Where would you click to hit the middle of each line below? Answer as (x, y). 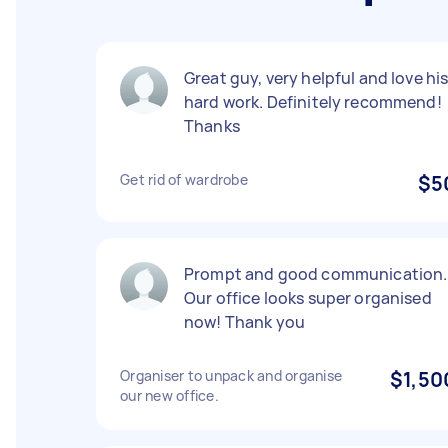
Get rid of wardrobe (184, 179)
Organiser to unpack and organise (231, 375)
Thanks (212, 126)
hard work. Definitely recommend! (313, 102)
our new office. (169, 395)
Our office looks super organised (308, 298)
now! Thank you (245, 322)
